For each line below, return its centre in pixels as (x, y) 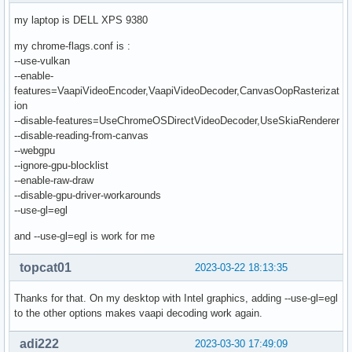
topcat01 (46, 267)
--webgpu (35, 150)
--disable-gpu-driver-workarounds (88, 195)
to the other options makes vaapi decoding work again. (138, 313)
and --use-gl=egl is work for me (84, 236)
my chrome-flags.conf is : (72, 46)
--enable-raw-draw (54, 180)
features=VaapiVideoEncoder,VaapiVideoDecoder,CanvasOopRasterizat (177, 90)
